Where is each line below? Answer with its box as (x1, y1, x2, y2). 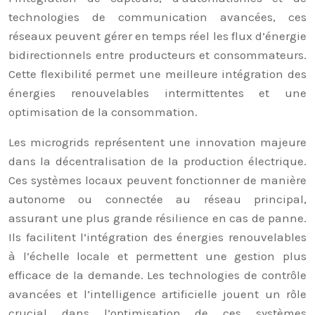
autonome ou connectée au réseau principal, (8, 192, 307, 206)
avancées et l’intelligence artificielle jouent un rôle (8, 287, 307, 301)
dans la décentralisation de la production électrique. (8, 154, 307, 168)
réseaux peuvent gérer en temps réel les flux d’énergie (8, 29, 307, 43)
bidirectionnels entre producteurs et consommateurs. (8, 48, 307, 62)
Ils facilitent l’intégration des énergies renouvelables (8, 230, 307, 244)
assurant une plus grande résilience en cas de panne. (8, 211, 307, 225)
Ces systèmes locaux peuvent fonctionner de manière (8, 173, 307, 187)
